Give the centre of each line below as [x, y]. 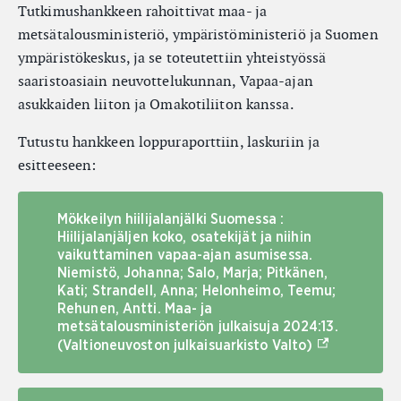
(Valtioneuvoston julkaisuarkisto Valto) [185, 346]
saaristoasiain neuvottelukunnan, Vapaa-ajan [166, 81]
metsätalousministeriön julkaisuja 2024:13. [198, 327]
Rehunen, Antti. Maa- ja [135, 309]
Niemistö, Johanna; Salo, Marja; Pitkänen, [193, 273]
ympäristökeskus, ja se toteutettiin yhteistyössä [172, 58]
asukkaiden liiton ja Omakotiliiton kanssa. [156, 104]
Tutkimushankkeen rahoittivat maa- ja [142, 11]
